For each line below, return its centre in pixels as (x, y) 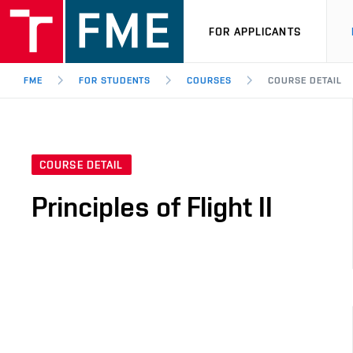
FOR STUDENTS (115, 80)
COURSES (210, 80)
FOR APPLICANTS (255, 31)
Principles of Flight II (152, 207)
